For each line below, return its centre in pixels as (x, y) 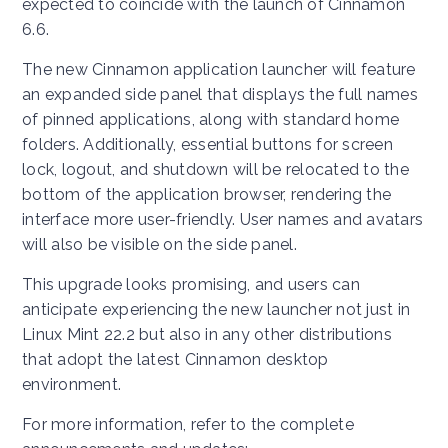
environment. (71, 384)
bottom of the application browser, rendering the (206, 194)
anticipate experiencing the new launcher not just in (216, 309)
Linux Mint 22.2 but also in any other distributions (207, 334)
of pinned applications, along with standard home (210, 119)
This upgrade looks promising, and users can (191, 284)
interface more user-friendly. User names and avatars (222, 219)
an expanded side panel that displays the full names (220, 94)
